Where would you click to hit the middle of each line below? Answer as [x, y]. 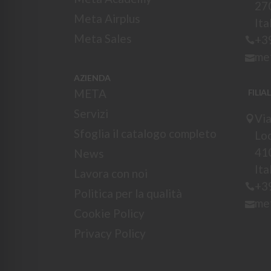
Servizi [91, 113]
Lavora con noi [111, 173]
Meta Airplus [107, 18]
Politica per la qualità [128, 193]
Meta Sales [103, 38]
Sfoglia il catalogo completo [145, 133]
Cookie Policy [109, 213]
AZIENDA [93, 78]
